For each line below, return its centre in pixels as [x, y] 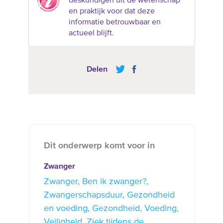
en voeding [65, 208]
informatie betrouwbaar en [114, 22]
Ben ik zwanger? [114, 181]
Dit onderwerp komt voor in [99, 146]
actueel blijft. [91, 33]
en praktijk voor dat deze [111, 11]
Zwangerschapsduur [83, 195]
